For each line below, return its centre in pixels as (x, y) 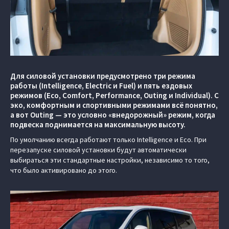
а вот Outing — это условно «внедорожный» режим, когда (113, 115)
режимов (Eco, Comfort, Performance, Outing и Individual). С (114, 95)
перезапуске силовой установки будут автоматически (98, 150)
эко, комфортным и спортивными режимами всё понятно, (114, 105)
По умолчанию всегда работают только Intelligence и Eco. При (108, 140)
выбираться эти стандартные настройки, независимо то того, (110, 160)
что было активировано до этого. (64, 170)
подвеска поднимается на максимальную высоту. (98, 124)
